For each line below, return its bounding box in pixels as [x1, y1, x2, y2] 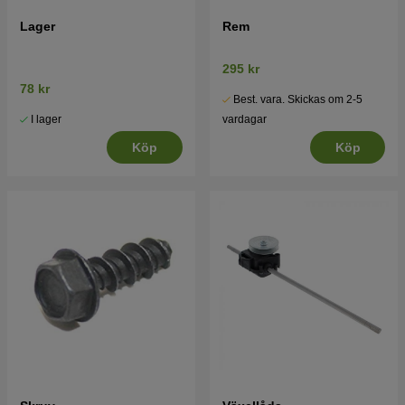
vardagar [222, 113, 267, 127]
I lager [31, 113, 61, 127]
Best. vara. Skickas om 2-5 [233, 93, 363, 107]
